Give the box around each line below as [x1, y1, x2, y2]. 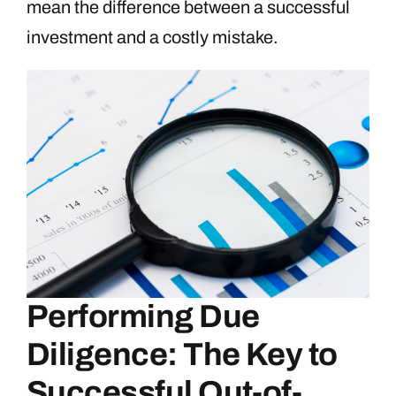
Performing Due [27, 299, 260, 335]
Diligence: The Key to [27, 337, 338, 373]
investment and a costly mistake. [27, 27, 278, 47]
